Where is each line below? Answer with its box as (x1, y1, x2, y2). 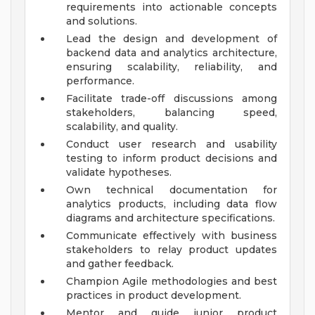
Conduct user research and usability (66, 138, 277, 151)
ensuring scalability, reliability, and (66, 60, 277, 74)
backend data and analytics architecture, (66, 46, 277, 60)
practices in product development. (66, 289, 241, 302)
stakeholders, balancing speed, (66, 106, 277, 120)
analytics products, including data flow (66, 198, 277, 211)
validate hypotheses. (66, 166, 172, 179)
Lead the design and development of (66, 32, 277, 46)
